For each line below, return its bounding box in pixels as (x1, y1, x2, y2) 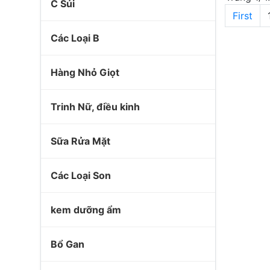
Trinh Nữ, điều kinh (51, 101, 140, 113)
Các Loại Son (51, 169, 111, 181)
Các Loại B (51, 32, 99, 44)
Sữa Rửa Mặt (51, 135, 110, 147)
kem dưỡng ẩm (51, 204, 121, 216)
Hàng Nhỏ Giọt (51, 66, 119, 78)
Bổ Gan (51, 238, 84, 250)
